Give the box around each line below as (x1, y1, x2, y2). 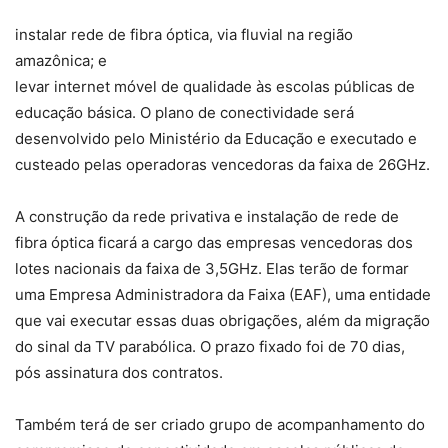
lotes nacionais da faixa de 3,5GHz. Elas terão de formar (15, 259, 409, 279)
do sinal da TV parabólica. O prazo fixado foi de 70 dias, (15, 337, 405, 357)
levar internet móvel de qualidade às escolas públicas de (15, 77, 415, 97)
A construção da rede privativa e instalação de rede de (15, 207, 399, 227)
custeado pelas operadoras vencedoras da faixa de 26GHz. (15, 155, 430, 175)
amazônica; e (15, 51, 107, 71)
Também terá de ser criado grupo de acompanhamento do (15, 415, 425, 435)
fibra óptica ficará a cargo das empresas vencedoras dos (15, 233, 413, 253)
